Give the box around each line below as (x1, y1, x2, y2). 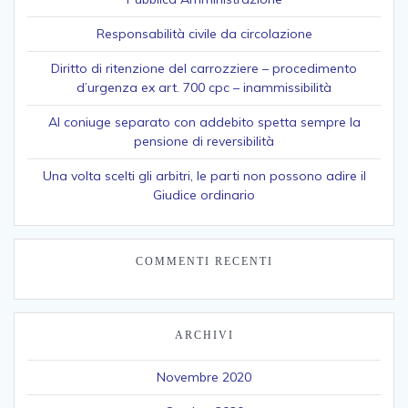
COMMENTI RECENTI (135, 255, 273, 269)
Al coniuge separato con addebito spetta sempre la (47, 114, 361, 131)
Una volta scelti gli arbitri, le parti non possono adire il (42, 168, 366, 185)
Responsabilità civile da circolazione (96, 25, 312, 43)
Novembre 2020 (157, 369, 251, 386)
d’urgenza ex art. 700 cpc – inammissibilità (76, 79, 331, 97)
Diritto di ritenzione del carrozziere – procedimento (51, 60, 357, 77)
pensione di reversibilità (134, 133, 274, 150)
